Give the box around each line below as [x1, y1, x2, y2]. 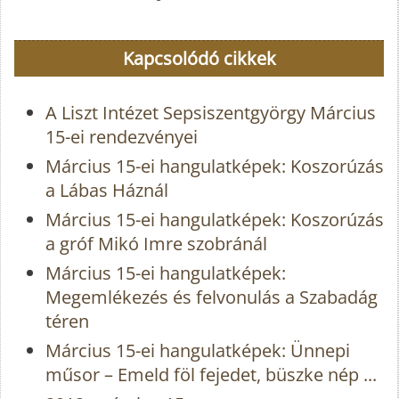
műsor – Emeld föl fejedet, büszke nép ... [45, 362, 377, 387]
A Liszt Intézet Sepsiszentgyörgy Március [45, 101, 376, 126]
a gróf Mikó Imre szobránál [45, 232, 267, 256]
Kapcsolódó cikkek [122, 46, 276, 71]
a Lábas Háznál [45, 178, 168, 203]
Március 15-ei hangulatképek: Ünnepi [45, 338, 350, 363]
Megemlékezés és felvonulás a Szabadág [45, 285, 378, 310]
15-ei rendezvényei [45, 125, 198, 150]
